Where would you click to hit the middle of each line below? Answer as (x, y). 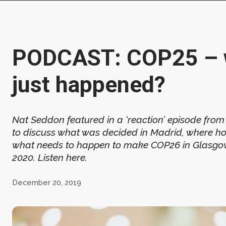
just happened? (89, 84)
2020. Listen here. (52, 157)
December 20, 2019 (46, 182)
